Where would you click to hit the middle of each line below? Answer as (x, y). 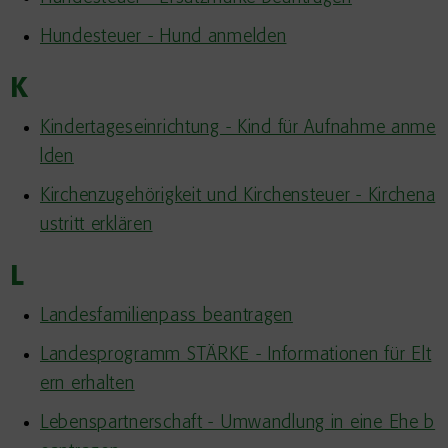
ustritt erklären (96, 225)
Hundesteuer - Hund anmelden (163, 37)
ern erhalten (87, 384)
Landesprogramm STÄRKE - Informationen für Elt (236, 355)
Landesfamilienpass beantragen (166, 316)
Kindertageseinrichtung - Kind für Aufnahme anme (238, 128)
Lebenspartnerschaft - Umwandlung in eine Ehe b (238, 423)
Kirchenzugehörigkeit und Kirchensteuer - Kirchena (238, 196)
